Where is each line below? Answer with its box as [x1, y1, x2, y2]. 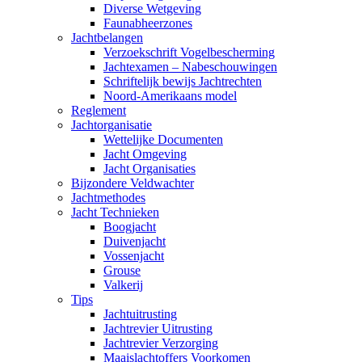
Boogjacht [103, 220, 156, 234]
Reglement [71, 103, 126, 117]
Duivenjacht [103, 234, 166, 248]
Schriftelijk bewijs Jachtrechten [103, 74, 262, 88]
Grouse [103, 263, 141, 277]
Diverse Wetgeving [103, 2, 201, 15]
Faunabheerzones [103, 16, 192, 30]
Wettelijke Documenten [103, 133, 223, 146]
